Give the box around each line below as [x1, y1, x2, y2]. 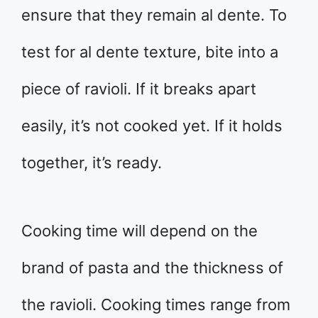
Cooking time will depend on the [21, 221, 258, 240]
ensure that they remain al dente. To [21, 5, 287, 24]
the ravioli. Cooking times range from [21, 295, 290, 314]
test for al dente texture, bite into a [21, 42, 278, 61]
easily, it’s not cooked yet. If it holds [21, 116, 283, 135]
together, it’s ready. [21, 153, 162, 172]
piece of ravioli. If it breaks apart [21, 79, 256, 98]
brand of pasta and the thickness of [21, 258, 283, 277]
